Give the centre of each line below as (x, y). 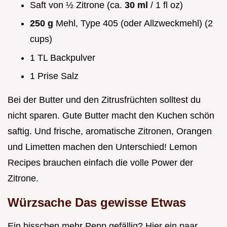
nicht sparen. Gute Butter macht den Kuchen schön (111, 116)
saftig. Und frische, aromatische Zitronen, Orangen (110, 131)
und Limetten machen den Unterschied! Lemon (102, 147)
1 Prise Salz (54, 76)
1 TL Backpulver (63, 58)
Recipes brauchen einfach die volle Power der (100, 163)
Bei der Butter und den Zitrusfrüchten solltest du (104, 100)
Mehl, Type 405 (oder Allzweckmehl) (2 (134, 24)
